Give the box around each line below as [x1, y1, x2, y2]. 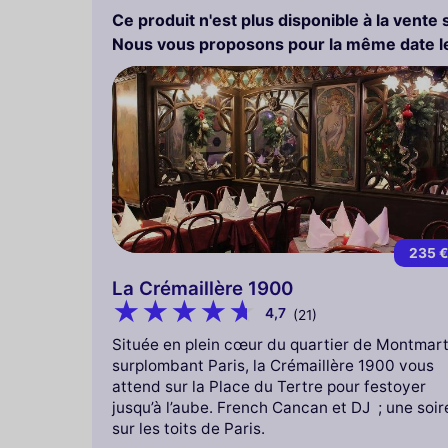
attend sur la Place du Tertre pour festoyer [112, 376, 426, 396]
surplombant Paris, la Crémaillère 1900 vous [112, 355, 434, 375]
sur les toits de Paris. [112, 418, 265, 438]
